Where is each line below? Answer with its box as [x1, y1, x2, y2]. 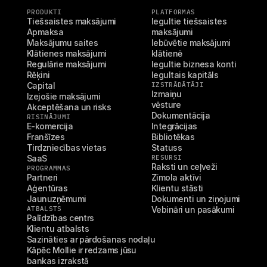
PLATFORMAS [151, 8, 195, 16]
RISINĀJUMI [27, 113, 71, 121]
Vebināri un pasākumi [151, 204, 235, 215]
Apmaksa [27, 27, 64, 37]
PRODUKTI [27, 8, 62, 16]
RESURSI [151, 153, 182, 162]
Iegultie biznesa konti [151, 59, 237, 69]
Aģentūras [27, 183, 68, 193]
